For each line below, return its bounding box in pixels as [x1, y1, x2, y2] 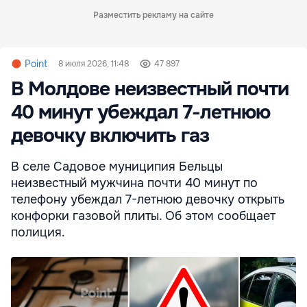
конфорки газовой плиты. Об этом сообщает [11, 208, 275, 224]
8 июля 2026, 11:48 [58, 58, 129, 70]
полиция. [11, 225, 65, 241]
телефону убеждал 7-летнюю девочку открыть [11, 192, 284, 208]
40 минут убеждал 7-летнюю [11, 100, 270, 125]
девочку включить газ [11, 123, 209, 149]
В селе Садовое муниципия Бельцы [11, 159, 223, 175]
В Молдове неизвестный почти [11, 77, 288, 102]
